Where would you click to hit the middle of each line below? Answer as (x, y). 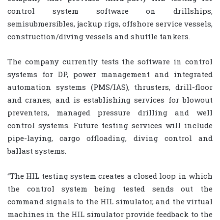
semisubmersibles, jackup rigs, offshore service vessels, (110, 24)
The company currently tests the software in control (110, 62)
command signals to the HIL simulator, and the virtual (110, 202)
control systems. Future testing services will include (110, 125)
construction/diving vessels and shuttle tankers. (99, 37)
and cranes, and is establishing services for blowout (110, 100)
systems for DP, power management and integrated (110, 74)
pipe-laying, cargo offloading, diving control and (110, 138)
